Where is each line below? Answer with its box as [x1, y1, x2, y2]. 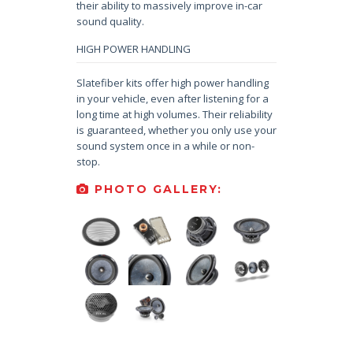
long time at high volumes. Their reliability [76, 106, 273, 121]
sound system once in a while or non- [76, 138, 255, 153]
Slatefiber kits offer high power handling [76, 75, 269, 90]
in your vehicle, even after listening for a [76, 91, 269, 106]
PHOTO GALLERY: [89, 181, 222, 196]
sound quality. [76, 14, 144, 29]
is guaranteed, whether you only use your [76, 122, 277, 137]
